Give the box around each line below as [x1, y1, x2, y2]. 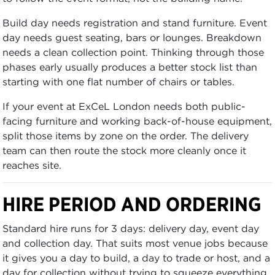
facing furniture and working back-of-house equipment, [2, 114, 272, 127]
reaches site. [2, 158, 61, 171]
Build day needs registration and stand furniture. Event [2, 16, 267, 29]
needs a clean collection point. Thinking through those [2, 45, 264, 58]
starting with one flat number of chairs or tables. [2, 75, 234, 88]
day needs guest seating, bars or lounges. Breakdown [2, 31, 261, 44]
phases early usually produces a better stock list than [2, 60, 257, 73]
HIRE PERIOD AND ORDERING [2, 192, 261, 216]
